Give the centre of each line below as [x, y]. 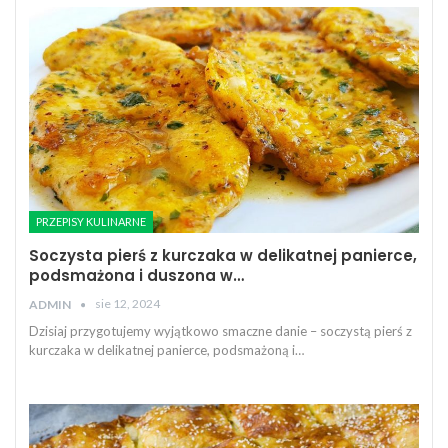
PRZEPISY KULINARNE [91, 222]
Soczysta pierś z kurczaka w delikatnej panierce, [223, 256]
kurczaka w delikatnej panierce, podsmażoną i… [166, 350]
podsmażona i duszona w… [136, 276]
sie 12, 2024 [127, 304]
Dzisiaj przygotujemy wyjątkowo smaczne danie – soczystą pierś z [220, 331]
